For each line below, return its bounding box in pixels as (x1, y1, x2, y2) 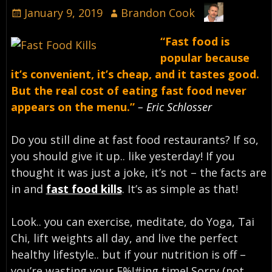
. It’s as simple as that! (121, 182, 238, 197)
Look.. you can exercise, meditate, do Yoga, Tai (10, 214, 254, 229)
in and (10, 182, 46, 197)
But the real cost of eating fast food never (10, 83, 246, 98)
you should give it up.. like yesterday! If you (10, 149, 235, 164)
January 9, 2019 (24, 5, 103, 20)
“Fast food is (160, 34, 230, 49)
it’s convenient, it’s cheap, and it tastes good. (10, 67, 259, 82)
